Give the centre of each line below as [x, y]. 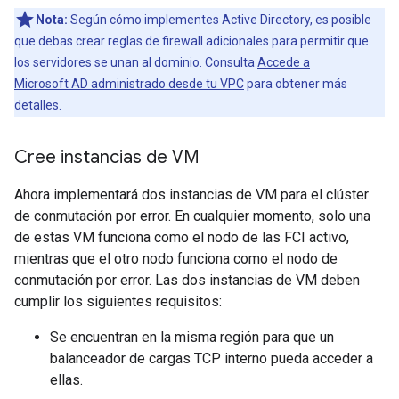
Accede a [284, 62]
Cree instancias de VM [107, 157]
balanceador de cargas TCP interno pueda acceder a [212, 358]
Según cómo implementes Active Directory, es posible [220, 19]
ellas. [66, 379]
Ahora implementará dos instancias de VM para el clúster [191, 194]
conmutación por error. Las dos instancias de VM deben [187, 280]
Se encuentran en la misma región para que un [192, 337]
